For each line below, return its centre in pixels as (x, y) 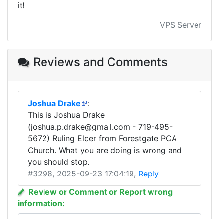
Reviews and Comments (100, 62)
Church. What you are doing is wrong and (105, 150)
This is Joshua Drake (66, 115)
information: (41, 203)
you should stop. (59, 162)
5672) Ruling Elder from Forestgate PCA (102, 138)
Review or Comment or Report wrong (100, 192)
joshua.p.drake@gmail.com (80, 127)
